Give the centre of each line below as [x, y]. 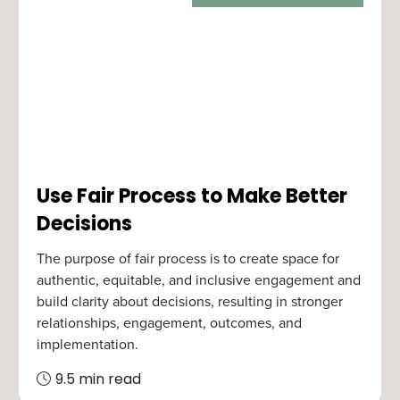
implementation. [87, 344]
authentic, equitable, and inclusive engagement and [199, 280]
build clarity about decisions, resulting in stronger [190, 301]
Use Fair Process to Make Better [192, 198]
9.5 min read [98, 380]
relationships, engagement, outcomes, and [169, 323]
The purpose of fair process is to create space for [188, 258]
